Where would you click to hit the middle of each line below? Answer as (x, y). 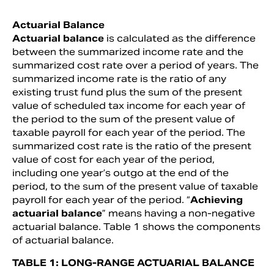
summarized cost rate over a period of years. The (135, 65)
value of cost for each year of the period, (113, 159)
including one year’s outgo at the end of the (120, 172)
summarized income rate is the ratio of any (119, 78)
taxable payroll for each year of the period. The (129, 132)
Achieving (217, 199)
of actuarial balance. (63, 240)
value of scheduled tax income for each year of (129, 105)
